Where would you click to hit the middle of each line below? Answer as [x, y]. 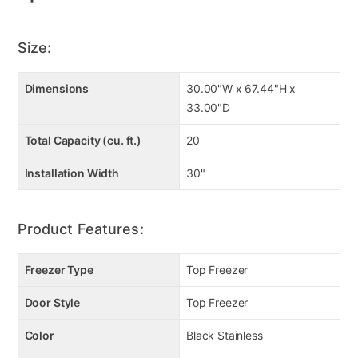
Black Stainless [225, 336]
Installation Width [72, 173]
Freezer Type [59, 270]
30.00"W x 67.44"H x [241, 89]
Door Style [52, 303]
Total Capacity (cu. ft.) [83, 141]
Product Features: [80, 229]
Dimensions [57, 89]
